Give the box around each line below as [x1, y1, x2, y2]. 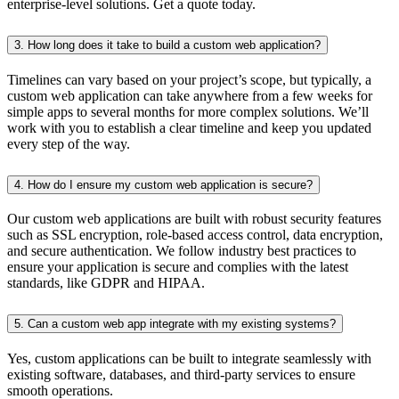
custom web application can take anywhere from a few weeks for [7, 87, 372, 103]
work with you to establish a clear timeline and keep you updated [7, 119, 371, 135]
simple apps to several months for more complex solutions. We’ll [7, 103, 369, 119]
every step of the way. [7, 135, 130, 151]
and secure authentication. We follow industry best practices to [7, 243, 356, 259]
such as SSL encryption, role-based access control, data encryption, [7, 227, 383, 243]
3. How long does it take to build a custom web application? [14, 37, 321, 52]
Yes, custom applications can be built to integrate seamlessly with [7, 351, 371, 367]
